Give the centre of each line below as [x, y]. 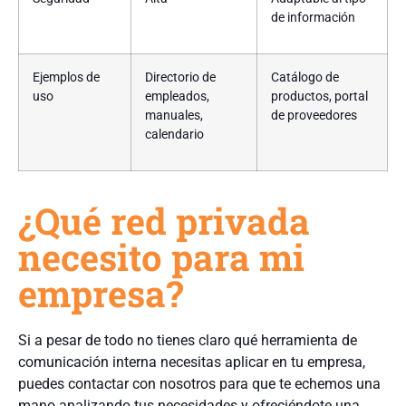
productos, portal [319, 97]
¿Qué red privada [164, 221]
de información [313, 18]
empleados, [177, 97]
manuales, [174, 116]
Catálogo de [305, 78]
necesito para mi [161, 257]
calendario [174, 135]
